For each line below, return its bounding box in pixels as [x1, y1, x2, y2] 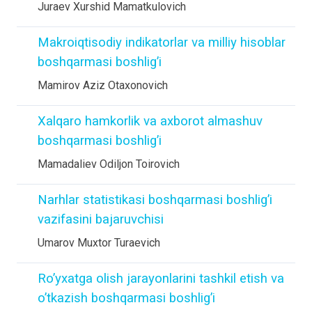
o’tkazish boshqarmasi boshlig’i [38, 290, 215, 306]
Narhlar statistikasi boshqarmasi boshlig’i [38, 192, 272, 208]
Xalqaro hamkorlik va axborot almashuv [38, 114, 263, 129]
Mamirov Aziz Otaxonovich [38, 79, 168, 92]
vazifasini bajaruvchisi [38, 212, 164, 227]
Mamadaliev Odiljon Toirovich [38, 157, 180, 171]
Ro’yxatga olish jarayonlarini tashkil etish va [38, 271, 284, 286]
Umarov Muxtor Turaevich [38, 236, 160, 249]
